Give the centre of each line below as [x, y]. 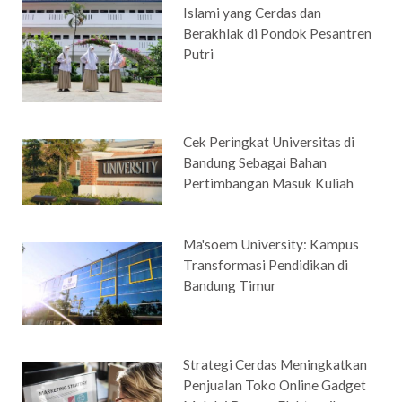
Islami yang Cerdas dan [253, 13]
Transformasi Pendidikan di [266, 265]
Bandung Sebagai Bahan [255, 162]
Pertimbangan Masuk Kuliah [269, 183]
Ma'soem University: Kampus [271, 245]
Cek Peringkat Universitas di [269, 141]
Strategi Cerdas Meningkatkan [275, 364]
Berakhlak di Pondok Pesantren [278, 34]
